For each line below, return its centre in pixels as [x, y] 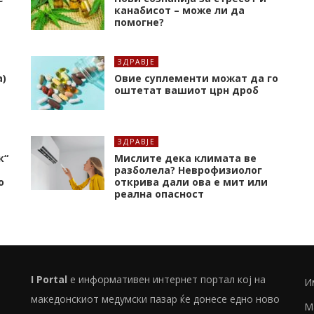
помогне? [139, 22]
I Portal [50, 280]
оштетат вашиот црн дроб [186, 90]
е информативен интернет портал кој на [168, 280]
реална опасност [159, 194]
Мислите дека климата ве [185, 158]
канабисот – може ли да [179, 11]
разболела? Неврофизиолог [188, 170]
